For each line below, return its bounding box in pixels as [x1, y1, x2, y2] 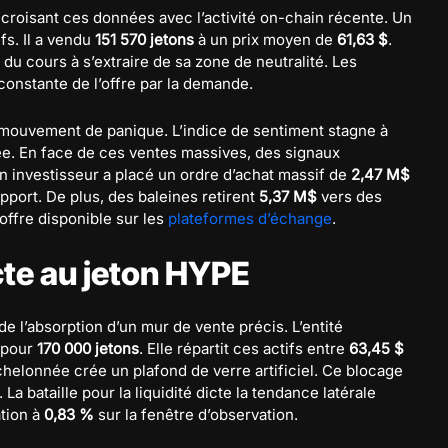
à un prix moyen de [194, 29, 337, 49]
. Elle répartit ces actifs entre [139, 338, 349, 358]
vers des [317, 186, 382, 206]
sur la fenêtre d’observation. [94, 404, 298, 424]
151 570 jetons [95, 29, 194, 49]
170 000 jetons [37, 338, 139, 358]
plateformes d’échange [168, 208, 332, 228]
